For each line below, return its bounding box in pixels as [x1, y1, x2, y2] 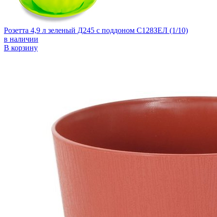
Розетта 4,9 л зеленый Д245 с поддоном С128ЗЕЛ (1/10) [4, 26, 188, 34]
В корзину [4, 43, 38, 52]
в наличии [4, 34, 38, 43]
